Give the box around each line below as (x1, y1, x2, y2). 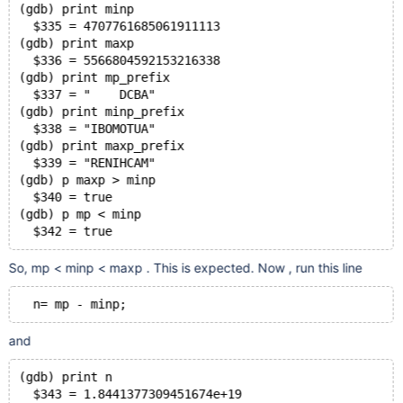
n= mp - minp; (18, 297, 127, 311)
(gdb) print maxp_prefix (18, 139, 184, 153)
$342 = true (18, 224, 112, 238)
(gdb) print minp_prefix (18, 104, 184, 119)
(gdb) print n (18, 370, 112, 384)
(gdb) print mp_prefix (18, 70, 170, 85)
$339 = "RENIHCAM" (18, 156, 156, 170)
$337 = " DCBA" (18, 87, 156, 102)
